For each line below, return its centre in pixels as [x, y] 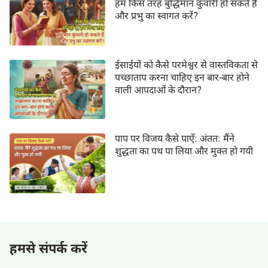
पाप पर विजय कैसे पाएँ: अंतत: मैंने [174, 140]
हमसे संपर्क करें [48, 250]
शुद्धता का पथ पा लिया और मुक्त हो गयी [184, 153]
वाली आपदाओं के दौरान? [158, 91]
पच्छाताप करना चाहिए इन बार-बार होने [182, 78]
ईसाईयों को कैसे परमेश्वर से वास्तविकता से [186, 66]
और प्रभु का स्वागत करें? [156, 17]
